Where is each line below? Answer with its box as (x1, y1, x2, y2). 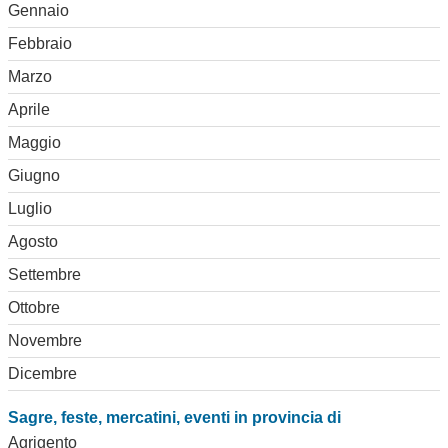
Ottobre (8, 298, 60, 316)
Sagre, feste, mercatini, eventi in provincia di (8, 408, 341, 426)
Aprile (8, 100, 50, 118)
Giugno (8, 166, 60, 184)
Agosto (8, 232, 58, 250)
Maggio (8, 133, 61, 151)
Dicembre (8, 364, 77, 382)
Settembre (8, 265, 81, 283)
